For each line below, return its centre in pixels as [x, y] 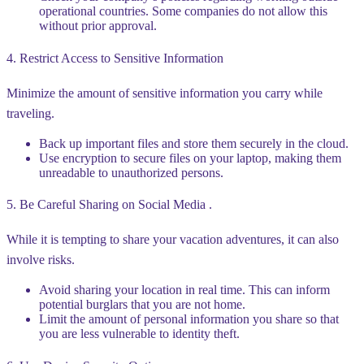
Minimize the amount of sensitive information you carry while [165, 93]
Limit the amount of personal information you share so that [189, 319]
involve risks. [41, 260]
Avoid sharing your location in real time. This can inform [184, 290]
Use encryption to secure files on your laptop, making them [190, 158]
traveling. [30, 113]
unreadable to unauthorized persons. [131, 172]
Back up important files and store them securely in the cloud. [194, 143]
